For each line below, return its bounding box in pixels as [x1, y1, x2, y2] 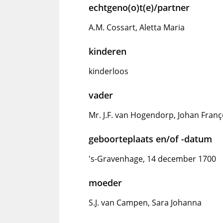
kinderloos [89, 66, 128, 77]
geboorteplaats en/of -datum [89, 133, 212, 145]
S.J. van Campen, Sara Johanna [89, 197, 202, 208]
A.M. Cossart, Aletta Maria [89, 22, 185, 33]
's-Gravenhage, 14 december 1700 [89, 153, 216, 164]
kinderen [89, 45, 126, 57]
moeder [89, 177, 122, 189]
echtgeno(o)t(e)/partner [89, 1, 190, 13]
